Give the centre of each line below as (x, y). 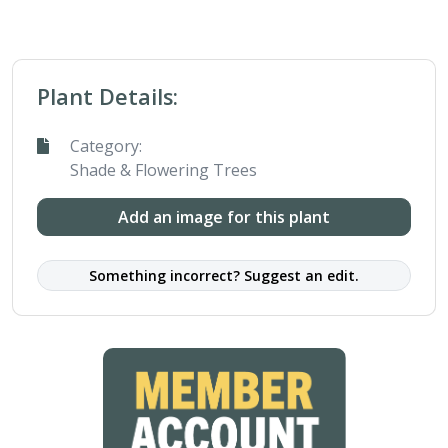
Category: (106, 146)
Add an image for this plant (224, 217)
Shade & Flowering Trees (164, 170)
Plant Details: (107, 96)
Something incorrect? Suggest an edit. (224, 275)
